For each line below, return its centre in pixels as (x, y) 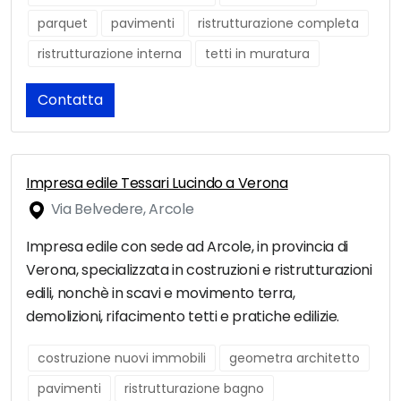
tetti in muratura (257, 54)
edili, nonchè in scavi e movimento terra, (161, 294)
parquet (63, 24)
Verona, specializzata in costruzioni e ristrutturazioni (199, 270)
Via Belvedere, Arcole (121, 209)
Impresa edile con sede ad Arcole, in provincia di (187, 247)
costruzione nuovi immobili (122, 358)
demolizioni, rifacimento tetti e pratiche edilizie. (183, 317)
